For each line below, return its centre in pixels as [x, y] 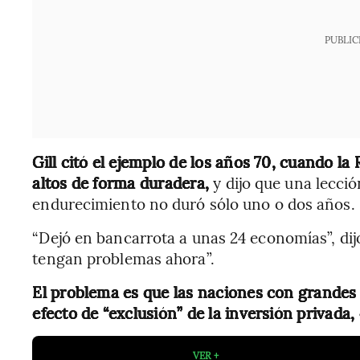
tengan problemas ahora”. [123, 258]
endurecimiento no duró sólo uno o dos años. [194, 203]
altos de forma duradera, [123, 182]
